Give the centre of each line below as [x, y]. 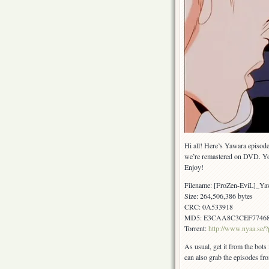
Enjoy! [194, 167]
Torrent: [196, 228]
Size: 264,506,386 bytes [219, 196]
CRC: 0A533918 [209, 207]
